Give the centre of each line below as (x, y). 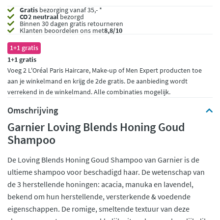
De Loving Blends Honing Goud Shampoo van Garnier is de (103, 159)
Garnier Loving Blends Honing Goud (96, 127)
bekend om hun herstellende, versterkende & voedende (99, 196)
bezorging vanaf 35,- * (70, 10)
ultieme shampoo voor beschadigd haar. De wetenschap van (106, 172)
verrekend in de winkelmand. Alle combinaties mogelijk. (89, 92)
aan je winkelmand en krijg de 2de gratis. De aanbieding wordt (97, 81)
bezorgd (71, 17)
